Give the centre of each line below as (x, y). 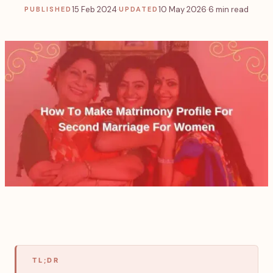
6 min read (228, 9)
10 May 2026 (182, 9)
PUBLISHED (48, 9)
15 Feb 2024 (94, 9)
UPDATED (138, 9)
